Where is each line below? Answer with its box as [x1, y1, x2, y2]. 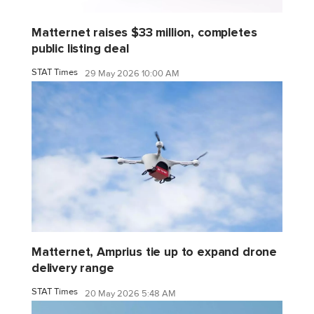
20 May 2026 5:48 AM [85, 287, 176, 299]
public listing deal [32, 41, 129, 56]
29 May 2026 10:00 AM [85, 68, 179, 80]
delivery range [32, 261, 114, 276]
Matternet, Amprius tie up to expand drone [32, 245, 278, 260]
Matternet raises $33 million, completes [32, 25, 257, 40]
